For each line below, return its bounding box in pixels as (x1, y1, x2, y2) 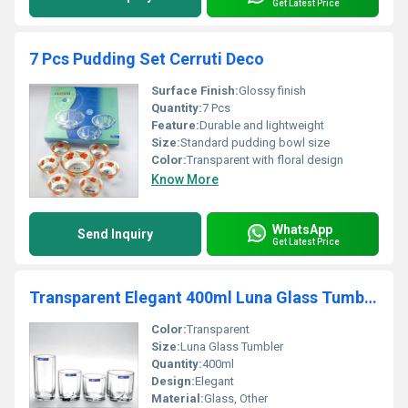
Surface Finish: (151, 84, 239, 97)
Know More (151, 172, 219, 187)
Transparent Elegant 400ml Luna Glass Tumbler (364, 288, 377, 307)
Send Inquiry (77, 227, 153, 241)
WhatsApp (272, 221, 332, 237)
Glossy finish (239, 84, 306, 97)
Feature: (151, 118, 199, 132)
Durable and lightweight (199, 118, 324, 132)
